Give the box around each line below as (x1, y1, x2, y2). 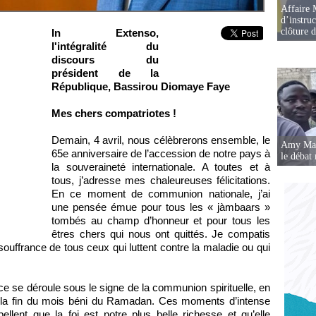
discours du (51, 54, 159, 66)
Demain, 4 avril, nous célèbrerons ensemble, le (51, 134, 270, 146)
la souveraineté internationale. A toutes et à (51, 161, 270, 173)
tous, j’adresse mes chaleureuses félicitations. (51, 174, 270, 186)
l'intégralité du (51, 40, 159, 52)
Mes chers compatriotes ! (51, 107, 176, 119)
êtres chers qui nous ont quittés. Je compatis (51, 228, 270, 240)
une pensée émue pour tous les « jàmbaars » (51, 201, 270, 213)
